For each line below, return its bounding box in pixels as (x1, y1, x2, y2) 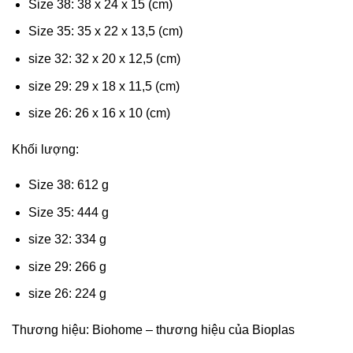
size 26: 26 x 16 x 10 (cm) (28, 106, 170, 121)
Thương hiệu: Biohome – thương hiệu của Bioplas (12, 323, 295, 337)
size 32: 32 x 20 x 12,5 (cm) (28, 51, 180, 65)
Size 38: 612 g (28, 177, 109, 191)
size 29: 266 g (28, 259, 106, 273)
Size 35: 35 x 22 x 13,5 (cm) (28, 24, 183, 39)
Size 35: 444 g (28, 205, 109, 219)
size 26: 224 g (28, 287, 106, 301)
